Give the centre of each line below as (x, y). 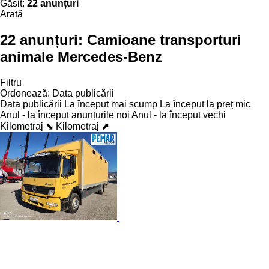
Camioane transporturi (164, 40)
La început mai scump (111, 104)
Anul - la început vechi (179, 115)
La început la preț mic (205, 104)
